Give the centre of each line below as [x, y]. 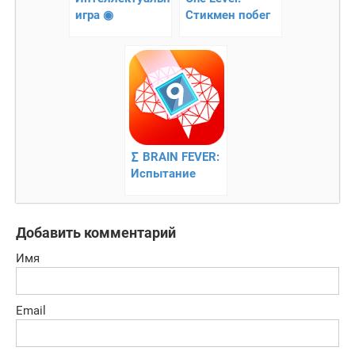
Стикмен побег [228, 15]
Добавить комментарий [96, 232]
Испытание [163, 173]
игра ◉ [94, 15]
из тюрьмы [217, 31]
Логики [151, 190]
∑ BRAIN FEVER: [175, 157]
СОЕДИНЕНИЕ [115, 31]
